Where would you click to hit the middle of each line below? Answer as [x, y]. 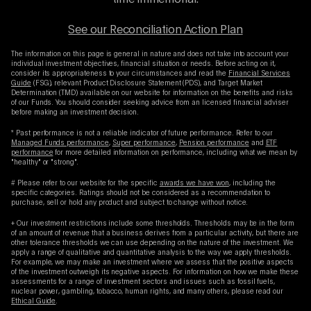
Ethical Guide [34, 302]
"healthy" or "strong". [45, 163]
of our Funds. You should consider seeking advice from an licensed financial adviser [150, 103]
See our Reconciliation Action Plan [155, 31]
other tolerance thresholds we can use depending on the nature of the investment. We [152, 243]
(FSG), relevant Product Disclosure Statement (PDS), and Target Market [147, 84]
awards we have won [194, 184]
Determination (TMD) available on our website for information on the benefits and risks [152, 93]
